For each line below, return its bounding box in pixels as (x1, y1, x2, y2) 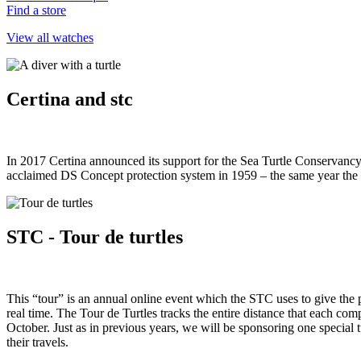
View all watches (6, 31, 93, 45)
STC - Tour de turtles (6, 226, 183, 248)
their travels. (6, 334, 68, 349)
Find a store (6, 3, 66, 18)
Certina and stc (6, 89, 133, 110)
